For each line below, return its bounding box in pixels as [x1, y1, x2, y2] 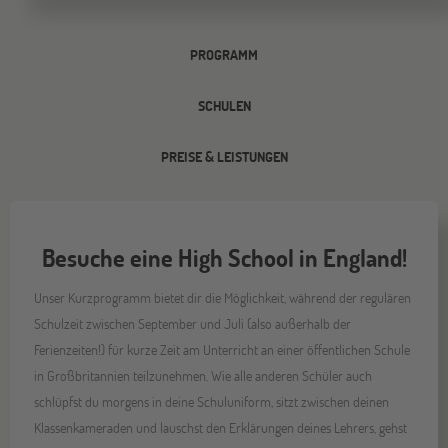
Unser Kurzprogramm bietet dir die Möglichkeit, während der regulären [34, 287, 412, 307]
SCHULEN [197, 95, 251, 115]
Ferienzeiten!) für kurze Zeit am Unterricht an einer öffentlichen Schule [34, 339, 411, 359]
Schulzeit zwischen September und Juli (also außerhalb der [34, 313, 352, 333]
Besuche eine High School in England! [41, 241, 407, 273]
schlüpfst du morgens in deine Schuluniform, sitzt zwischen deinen [34, 391, 390, 411]
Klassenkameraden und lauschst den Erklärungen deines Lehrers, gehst [34, 417, 408, 437]
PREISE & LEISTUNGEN [160, 146, 288, 166]
